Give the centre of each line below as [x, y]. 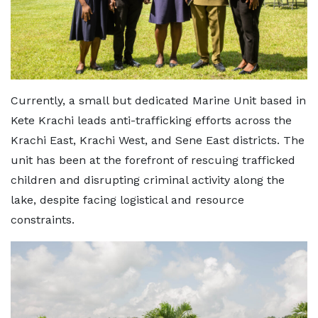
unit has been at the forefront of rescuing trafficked [153, 160]
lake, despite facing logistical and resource [127, 199]
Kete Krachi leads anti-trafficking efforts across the [151, 120]
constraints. [43, 219]
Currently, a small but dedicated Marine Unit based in [158, 100]
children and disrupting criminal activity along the [148, 180]
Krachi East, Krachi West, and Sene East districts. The [158, 140]
